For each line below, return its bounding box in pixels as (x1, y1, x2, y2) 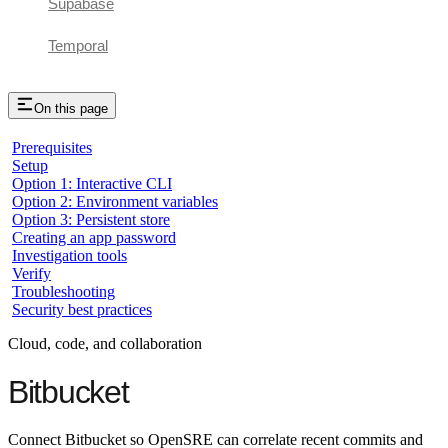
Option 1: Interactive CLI (12, 175, 172, 193)
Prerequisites (12, 139, 92, 157)
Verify (12, 265, 51, 283)
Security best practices (12, 301, 152, 319)
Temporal (48, 37, 108, 54)
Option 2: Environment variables (12, 193, 218, 211)
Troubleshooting (12, 283, 115, 301)
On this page (34, 101, 108, 117)
